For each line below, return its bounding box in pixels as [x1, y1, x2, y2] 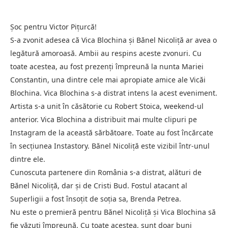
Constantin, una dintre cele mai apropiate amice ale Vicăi [10, 74, 206, 84]
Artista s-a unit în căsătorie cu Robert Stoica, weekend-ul [10, 101, 204, 111]
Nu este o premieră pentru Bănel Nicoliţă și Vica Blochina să [10, 207, 216, 217]
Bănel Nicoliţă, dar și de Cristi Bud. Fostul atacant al [10, 180, 187, 190]
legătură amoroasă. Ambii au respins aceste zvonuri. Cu [10, 48, 202, 58]
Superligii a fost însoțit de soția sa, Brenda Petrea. [10, 193, 181, 204]
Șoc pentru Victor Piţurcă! [10, 21, 97, 32]
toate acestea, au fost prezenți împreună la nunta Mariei [10, 61, 204, 71]
